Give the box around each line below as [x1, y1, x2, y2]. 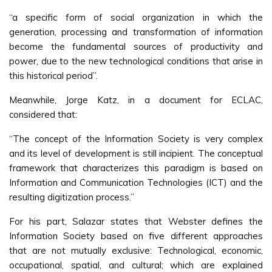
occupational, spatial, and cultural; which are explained [9, 259, 263, 271]
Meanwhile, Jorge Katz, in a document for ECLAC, [9, 94, 263, 106]
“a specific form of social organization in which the [9, 12, 263, 23]
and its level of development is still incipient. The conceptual [9, 148, 263, 159]
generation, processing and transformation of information [9, 26, 263, 38]
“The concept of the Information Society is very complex [9, 133, 263, 144]
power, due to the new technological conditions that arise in [9, 55, 263, 67]
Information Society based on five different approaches [9, 230, 263, 242]
